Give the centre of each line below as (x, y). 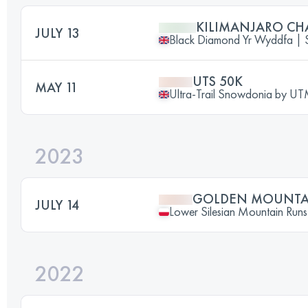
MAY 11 (56, 87)
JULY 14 (57, 205)
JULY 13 (57, 33)
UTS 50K (218, 81)
